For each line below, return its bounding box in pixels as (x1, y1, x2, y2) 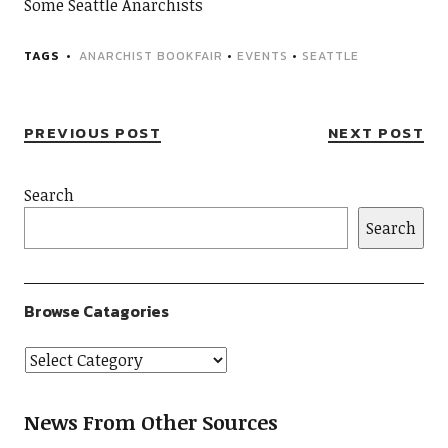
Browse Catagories (23, 299, 169, 323)
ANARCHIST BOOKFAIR (78, 47, 223, 65)
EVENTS (236, 47, 288, 65)
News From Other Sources (23, 408, 278, 436)
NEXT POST (327, 121, 425, 144)
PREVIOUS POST (23, 121, 162, 144)
